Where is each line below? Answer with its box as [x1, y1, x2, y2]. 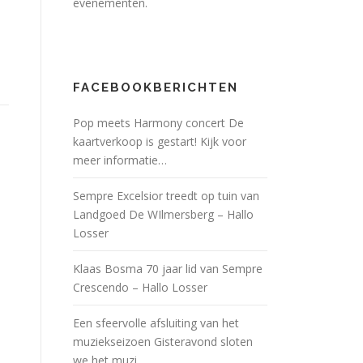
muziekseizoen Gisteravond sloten [73, 334, 253, 349]
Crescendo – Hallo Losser [73, 280, 207, 295]
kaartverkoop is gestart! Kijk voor [73, 134, 246, 149]
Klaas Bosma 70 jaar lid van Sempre [73, 261, 263, 276]
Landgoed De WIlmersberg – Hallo [73, 207, 254, 222]
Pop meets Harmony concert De [73, 115, 244, 130]
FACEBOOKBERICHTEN [73, 80, 238, 95]
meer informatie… [73, 152, 167, 168]
